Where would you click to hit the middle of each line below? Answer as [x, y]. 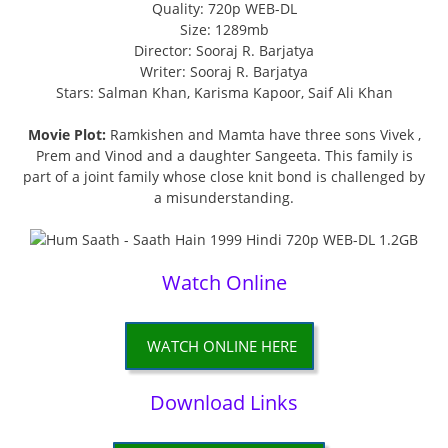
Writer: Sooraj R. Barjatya [224, 72]
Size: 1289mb [224, 30]
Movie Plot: [66, 135]
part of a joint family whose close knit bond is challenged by [224, 177]
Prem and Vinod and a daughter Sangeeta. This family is [224, 156]
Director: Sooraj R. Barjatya [224, 51]
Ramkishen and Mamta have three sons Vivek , [263, 135]
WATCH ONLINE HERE [221, 346]
